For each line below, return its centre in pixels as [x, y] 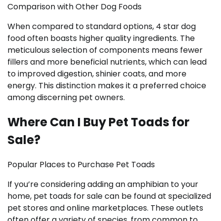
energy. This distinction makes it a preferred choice [107, 86]
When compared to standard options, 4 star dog [102, 27]
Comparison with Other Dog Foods [74, 7]
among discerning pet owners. [66, 98]
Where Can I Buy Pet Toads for [98, 122]
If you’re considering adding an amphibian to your [103, 184]
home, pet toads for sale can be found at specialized [109, 196]
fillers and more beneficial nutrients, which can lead [107, 62]
